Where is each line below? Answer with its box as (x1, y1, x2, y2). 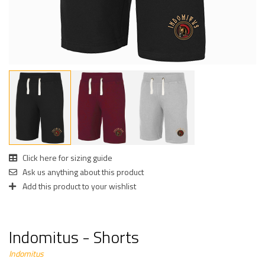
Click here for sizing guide (21, 151, 112, 164)
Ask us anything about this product (21, 165, 144, 178)
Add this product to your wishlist (21, 179, 136, 192)
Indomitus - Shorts (9, 224, 139, 250)
